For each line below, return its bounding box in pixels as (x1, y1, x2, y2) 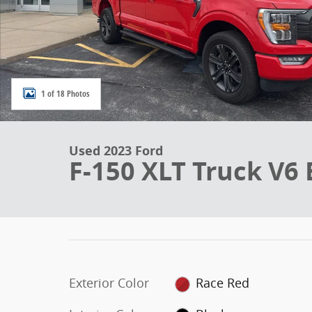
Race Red (196, 274, 250, 292)
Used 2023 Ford (69, 142, 163, 160)
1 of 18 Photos (41, 87, 89, 100)
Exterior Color (69, 274, 149, 292)
